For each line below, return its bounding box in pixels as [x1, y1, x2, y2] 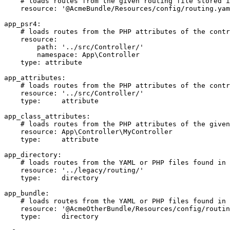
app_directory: [4, 150, 62, 159]
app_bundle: [4, 189, 49, 197]
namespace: [37, 50, 78, 59]
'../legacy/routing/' [62, 166, 144, 174]
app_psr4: [4, 20, 41, 28]
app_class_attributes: [4, 112, 90, 120]
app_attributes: [4, 73, 66, 82]
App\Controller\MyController [62, 127, 172, 136]
